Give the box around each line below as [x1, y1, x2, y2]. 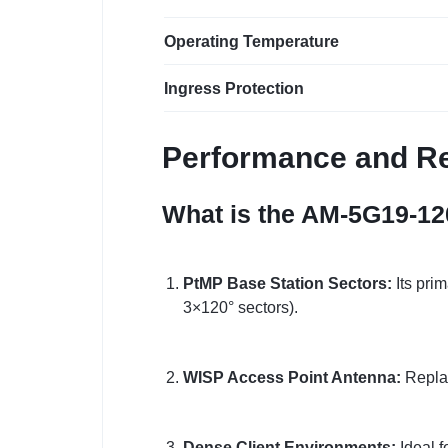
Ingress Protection [164, 80, 304, 98]
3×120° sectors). [182, 299, 298, 317]
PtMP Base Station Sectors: [182, 275, 392, 293]
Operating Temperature [164, 33, 339, 51]
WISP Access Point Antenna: [182, 369, 401, 387]
